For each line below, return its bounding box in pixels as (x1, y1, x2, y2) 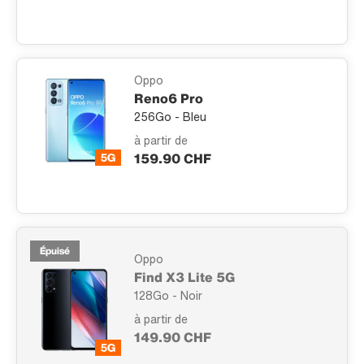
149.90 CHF (134, 327, 211, 347)
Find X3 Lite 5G (134, 266, 235, 287)
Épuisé (40, 244, 70, 258)
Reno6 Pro (134, 89, 203, 109)
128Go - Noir (134, 286, 202, 304)
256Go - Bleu (134, 108, 206, 126)
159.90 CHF (134, 149, 211, 169)
